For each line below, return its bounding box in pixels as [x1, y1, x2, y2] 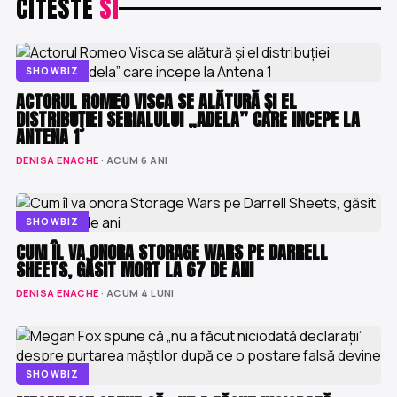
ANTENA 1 [16, 123, 79, 151]
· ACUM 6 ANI [98, 153, 168, 167]
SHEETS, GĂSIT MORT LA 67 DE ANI [16, 256, 253, 284]
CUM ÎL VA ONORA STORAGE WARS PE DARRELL [16, 238, 328, 266]
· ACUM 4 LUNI [98, 286, 175, 300]
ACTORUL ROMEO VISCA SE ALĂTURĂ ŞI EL [16, 88, 297, 115]
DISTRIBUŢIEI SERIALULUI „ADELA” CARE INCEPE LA [16, 105, 360, 133]
